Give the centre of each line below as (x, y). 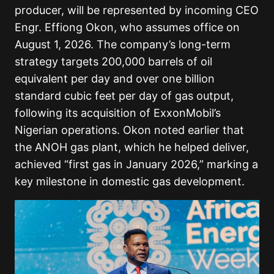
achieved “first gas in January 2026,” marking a (136, 165)
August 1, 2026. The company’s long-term (123, 45)
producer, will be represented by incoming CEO (137, 10)
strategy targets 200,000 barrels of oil (113, 62)
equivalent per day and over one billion (115, 79)
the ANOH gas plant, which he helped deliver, (132, 147)
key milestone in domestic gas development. (130, 182)
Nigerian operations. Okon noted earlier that (129, 130)
